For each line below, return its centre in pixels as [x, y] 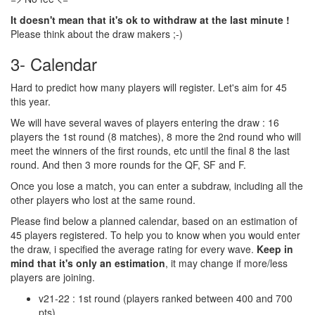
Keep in [275, 249]
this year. [31, 101]
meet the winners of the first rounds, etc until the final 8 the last [150, 150]
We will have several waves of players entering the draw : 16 [145, 122]
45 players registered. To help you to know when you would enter [155, 235]
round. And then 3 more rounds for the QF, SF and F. [128, 165]
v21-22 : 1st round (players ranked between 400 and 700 [166, 298]
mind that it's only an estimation [88, 263]
